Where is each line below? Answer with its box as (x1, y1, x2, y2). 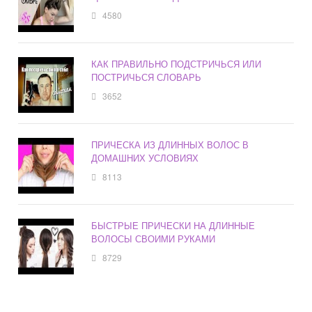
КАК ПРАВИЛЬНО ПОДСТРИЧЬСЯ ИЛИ (91, 57, 262, 71)
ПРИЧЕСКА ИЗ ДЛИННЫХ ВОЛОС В (91, 138, 249, 152)
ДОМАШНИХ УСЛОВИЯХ (91, 151, 199, 165)
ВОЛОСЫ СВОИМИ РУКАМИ (91, 232, 216, 246)
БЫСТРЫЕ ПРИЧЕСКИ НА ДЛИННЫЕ (91, 219, 256, 233)
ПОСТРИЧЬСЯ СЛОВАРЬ (91, 70, 202, 84)
